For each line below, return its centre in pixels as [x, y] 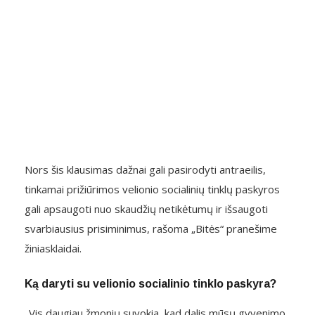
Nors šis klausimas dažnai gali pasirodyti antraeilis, [145, 170]
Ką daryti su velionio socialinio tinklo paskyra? [150, 284]
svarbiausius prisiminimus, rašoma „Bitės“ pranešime [151, 229]
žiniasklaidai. [53, 249]
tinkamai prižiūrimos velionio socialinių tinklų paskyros [152, 189]
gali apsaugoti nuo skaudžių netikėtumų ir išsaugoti [146, 209]
